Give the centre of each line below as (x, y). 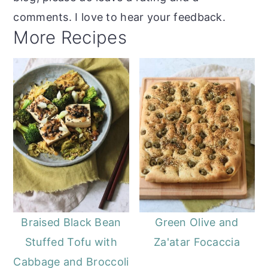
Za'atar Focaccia (197, 242)
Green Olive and (197, 222)
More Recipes (70, 38)
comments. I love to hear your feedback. (120, 17)
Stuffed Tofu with (71, 242)
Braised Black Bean (71, 222)
